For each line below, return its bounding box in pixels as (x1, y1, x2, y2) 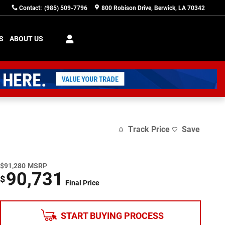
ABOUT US (9, 35, 43, 43)
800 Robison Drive (101, 5, 151, 12)
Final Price (65, 178, 99, 187)
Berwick (154, 5, 175, 12)
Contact (19, 5, 40, 12)
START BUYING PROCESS (61, 210, 164, 221)
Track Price (128, 125, 170, 135)
